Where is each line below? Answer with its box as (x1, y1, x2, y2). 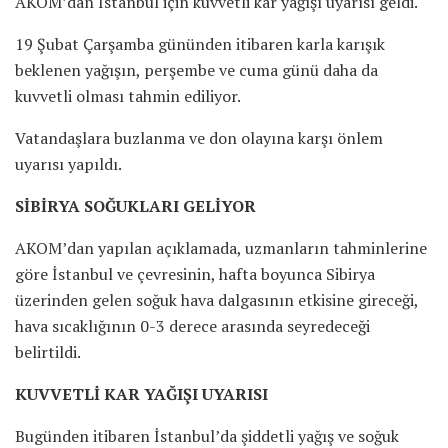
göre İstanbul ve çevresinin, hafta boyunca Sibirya (15, 262, 375, 285)
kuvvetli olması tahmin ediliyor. (15, 84, 241, 107)
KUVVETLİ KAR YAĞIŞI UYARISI (15, 382, 268, 405)
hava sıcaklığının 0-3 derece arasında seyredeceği (15, 314, 370, 337)
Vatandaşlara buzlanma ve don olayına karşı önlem (15, 126, 383, 149)
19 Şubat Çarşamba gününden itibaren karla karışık (15, 32, 385, 55)
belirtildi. (15, 340, 81, 363)
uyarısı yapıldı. (15, 152, 122, 175)
